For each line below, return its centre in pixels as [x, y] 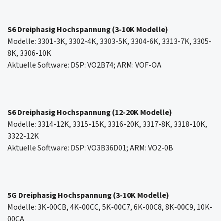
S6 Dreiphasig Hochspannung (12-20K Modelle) [90, 113]
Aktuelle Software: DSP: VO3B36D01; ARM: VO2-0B [90, 148]
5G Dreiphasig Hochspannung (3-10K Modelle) [88, 196]
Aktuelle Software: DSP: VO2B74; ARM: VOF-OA [84, 65]
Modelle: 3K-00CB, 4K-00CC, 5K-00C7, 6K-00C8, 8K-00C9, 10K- [110, 207]
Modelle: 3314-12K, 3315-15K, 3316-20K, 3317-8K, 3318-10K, [107, 125]
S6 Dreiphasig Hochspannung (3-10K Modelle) [88, 30]
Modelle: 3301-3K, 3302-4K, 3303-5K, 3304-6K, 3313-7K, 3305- [110, 42]
